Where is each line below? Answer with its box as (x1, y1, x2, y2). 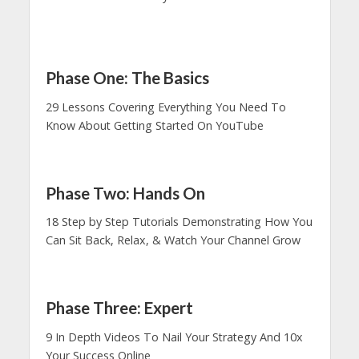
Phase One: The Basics (45, 68, 209, 88)
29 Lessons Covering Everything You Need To (45, 99, 286, 115)
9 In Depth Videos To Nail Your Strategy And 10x (45, 329, 303, 345)
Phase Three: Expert (45, 298, 193, 318)
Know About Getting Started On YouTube (45, 117, 264, 133)
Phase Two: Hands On (45, 183, 205, 203)
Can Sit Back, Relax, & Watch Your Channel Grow (45, 232, 301, 248)
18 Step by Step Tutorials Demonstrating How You (45, 214, 313, 230)
